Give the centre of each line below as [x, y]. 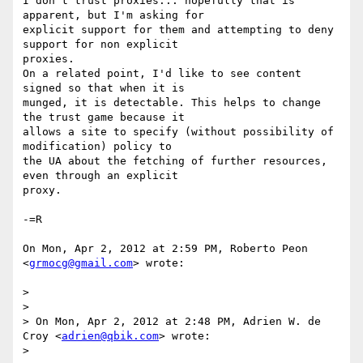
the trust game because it [104, 117]
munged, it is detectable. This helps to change [172, 103]
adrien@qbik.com [110, 336]
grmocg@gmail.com [81, 263]
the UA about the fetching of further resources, [175, 161]
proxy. [42, 190]
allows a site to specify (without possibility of [178, 132]
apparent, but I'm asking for [113, 15]
